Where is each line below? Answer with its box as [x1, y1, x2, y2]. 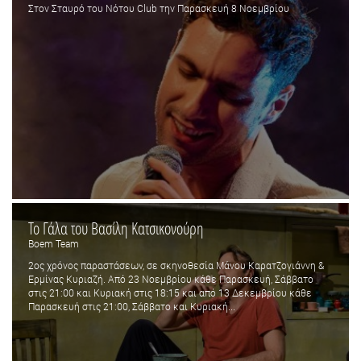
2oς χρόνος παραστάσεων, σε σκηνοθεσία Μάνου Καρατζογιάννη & [28, 258, 324, 272]
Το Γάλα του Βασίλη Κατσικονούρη [28, 217, 204, 239]
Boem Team [28, 236, 79, 250]
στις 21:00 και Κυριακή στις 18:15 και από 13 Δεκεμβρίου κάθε [28, 285, 312, 299]
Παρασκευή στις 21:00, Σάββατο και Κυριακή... [28, 299, 235, 313]
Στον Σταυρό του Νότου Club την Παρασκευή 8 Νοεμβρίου [28, 2, 289, 15]
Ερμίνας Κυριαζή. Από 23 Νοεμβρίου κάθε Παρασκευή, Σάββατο [28, 272, 313, 285]
